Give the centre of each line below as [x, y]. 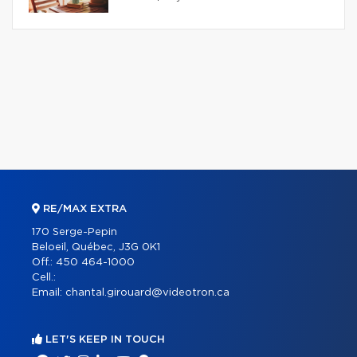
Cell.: [44, 277]
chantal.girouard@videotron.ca [147, 292]
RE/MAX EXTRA [83, 209]
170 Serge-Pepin [75, 232]
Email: [49, 292]
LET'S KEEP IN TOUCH [104, 339]
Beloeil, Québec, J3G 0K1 [96, 247]
